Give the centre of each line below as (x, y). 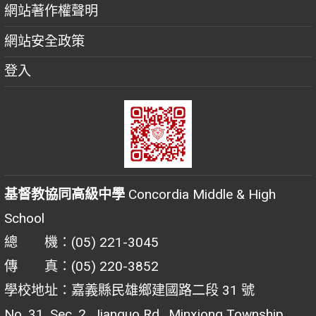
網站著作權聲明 (51, 11)
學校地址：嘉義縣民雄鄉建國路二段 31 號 (129, 290)
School (24, 218)
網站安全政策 (44, 41)
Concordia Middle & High (200, 194)
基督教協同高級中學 (65, 194)
